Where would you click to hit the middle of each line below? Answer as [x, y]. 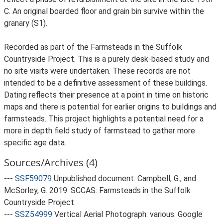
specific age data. [35, 143]
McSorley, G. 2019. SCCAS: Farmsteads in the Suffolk [97, 190]
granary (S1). [26, 23]
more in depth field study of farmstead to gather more [100, 131]
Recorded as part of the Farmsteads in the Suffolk [93, 47]
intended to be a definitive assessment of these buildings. [106, 83]
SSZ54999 [34, 214]
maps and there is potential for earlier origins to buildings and [110, 107]
